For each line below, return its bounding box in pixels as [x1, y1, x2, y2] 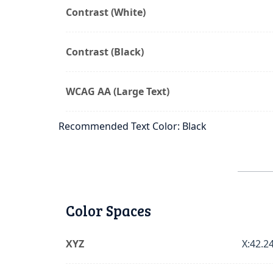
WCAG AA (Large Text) [66, 85, 169, 98]
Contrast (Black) [66, 45, 144, 58]
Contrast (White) [66, 5, 146, 19]
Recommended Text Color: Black [58, 119, 207, 133]
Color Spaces [66, 200, 151, 221]
